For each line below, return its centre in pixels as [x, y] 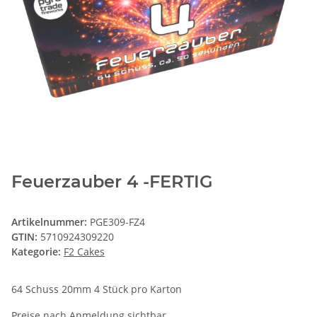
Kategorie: [38, 251]
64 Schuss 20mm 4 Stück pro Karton [97, 289]
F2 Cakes [84, 251]
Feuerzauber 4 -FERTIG [112, 181]
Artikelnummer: [51, 221]
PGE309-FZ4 [117, 221]
